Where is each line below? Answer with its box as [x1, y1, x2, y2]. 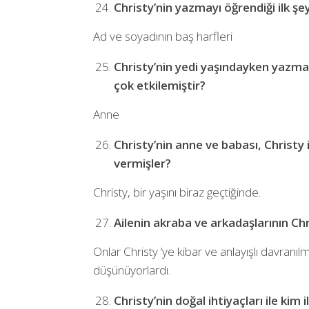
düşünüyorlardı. [92, 261, 170, 278]
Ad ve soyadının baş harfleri [92, 28, 232, 44]
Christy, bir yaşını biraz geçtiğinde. [92, 183, 261, 200]
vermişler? [113, 154, 171, 171]
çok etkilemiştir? [113, 77, 206, 93]
